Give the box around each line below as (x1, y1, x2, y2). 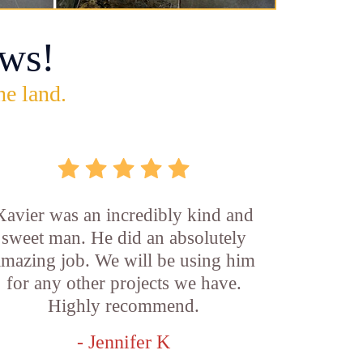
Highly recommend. (48, 296, 200, 316)
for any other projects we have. (6, 273, 241, 293)
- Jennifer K (77, 331, 171, 352)
